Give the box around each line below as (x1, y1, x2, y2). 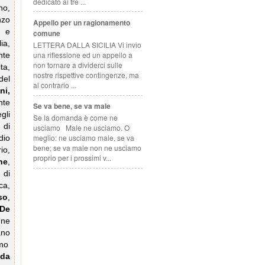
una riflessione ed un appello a (33, 50, 132, 60)
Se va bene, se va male (33, 100, 111, 111)
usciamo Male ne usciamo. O (33, 122, 130, 133)
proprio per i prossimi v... (33, 153, 111, 163)
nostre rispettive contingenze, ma (33, 70, 139, 80)
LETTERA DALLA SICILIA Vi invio (33, 40, 141, 50)
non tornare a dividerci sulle (33, 60, 122, 70)
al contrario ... (33, 80, 76, 91)
